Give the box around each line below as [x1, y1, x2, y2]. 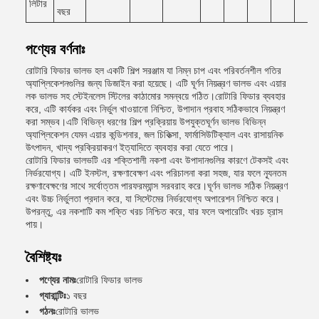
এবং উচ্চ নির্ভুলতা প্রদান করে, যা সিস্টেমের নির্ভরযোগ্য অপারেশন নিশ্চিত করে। [26, 193, 280, 204]
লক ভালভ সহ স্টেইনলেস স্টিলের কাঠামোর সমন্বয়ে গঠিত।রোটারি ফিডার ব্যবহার [26, 90, 286, 102]
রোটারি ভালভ [56, 305, 99, 317]
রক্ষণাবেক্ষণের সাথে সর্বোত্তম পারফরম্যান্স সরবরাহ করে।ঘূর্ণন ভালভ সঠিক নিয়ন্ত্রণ [26, 180, 288, 192]
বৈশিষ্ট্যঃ [26, 249, 61, 265]
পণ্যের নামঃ [39, 274, 76, 286]
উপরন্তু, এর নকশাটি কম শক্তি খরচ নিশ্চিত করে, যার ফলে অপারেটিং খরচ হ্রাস [26, 206, 283, 217]
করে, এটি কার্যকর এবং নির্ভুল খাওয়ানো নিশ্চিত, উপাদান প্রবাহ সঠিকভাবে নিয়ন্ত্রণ [26, 103, 285, 115]
